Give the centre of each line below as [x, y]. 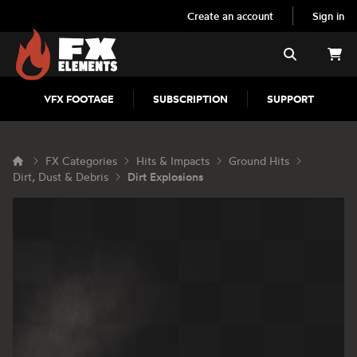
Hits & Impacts [173, 161]
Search [300, 53]
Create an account [230, 16]
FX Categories [81, 161]
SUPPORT [290, 99]
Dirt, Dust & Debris [61, 177]
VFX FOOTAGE [78, 99]
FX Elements [48, 35]
